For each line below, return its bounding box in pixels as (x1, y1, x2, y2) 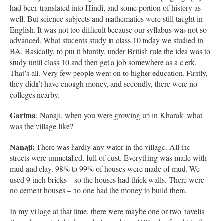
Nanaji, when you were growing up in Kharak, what (38, 110, 202, 120)
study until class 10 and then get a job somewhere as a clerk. (10, 56, 197, 67)
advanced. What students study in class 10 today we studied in (10, 35, 203, 45)
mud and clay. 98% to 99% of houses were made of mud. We (10, 163, 200, 174)
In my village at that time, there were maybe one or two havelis (10, 205, 204, 216)
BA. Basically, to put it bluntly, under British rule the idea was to (10, 45, 210, 56)
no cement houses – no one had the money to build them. (10, 184, 187, 195)
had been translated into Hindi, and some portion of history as (10, 2, 201, 13)
